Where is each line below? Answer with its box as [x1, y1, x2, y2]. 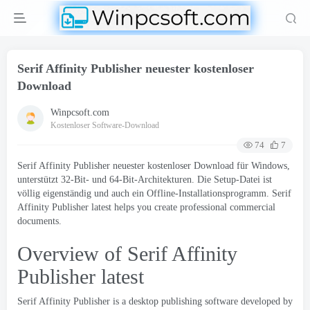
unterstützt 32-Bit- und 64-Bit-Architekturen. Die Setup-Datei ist [17, 174, 272, 185]
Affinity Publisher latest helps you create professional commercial [17, 202, 275, 212]
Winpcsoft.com [51, 107, 109, 118]
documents [17, 216, 59, 226]
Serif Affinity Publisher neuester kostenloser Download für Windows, [17, 161, 290, 171]
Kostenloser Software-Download [51, 120, 159, 130]
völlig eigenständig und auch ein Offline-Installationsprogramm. [17, 188, 272, 199]
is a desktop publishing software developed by [113, 296, 293, 307]
